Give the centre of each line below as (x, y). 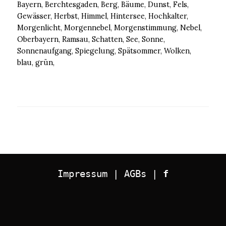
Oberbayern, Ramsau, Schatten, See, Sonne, (91, 40)
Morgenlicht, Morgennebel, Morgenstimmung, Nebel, (110, 28)
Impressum (82, 174)
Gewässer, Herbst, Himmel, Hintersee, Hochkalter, (103, 16)
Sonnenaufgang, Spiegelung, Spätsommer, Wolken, (104, 51)
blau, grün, (36, 63)
